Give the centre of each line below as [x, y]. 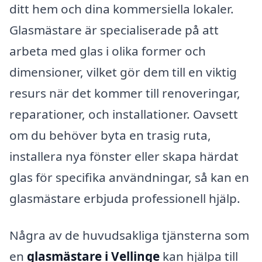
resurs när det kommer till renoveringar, [125, 93]
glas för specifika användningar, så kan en [129, 177]
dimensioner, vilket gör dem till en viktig [123, 72]
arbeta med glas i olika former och [108, 51]
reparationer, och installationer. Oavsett [124, 114]
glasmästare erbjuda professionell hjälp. [125, 198]
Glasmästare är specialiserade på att [114, 30]
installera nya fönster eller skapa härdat [124, 156]
